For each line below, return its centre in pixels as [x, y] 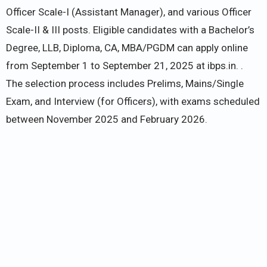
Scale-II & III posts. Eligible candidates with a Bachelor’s [130, 30]
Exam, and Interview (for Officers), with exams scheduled [133, 101]
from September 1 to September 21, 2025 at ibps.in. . [125, 65]
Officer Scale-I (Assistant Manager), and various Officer [129, 12]
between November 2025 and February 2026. [107, 119]
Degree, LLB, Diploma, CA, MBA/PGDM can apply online [127, 47]
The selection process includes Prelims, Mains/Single [125, 83]
